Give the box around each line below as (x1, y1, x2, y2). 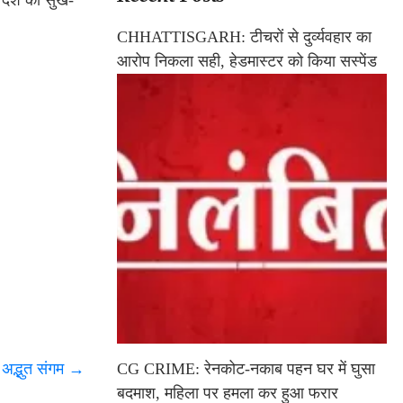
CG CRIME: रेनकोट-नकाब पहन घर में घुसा (117, 360, 375, 379)
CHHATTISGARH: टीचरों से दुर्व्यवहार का (117, 28, 372, 47)
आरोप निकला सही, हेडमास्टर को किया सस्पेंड (117, 52, 377, 71)
